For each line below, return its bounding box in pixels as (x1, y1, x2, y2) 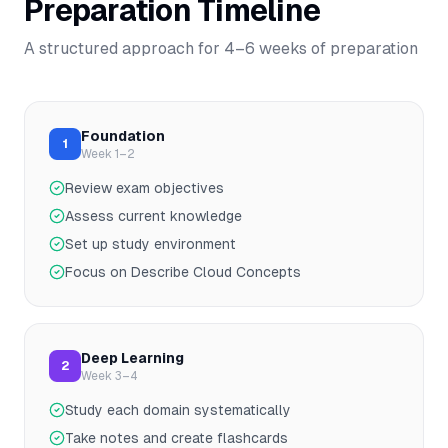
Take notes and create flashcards (65, 430, 288, 446)
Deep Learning (81, 350, 184, 366)
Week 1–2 (81, 147, 135, 161)
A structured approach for (24, 39, 224, 58)
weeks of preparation (255, 39, 418, 58)
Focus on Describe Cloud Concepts (65, 264, 301, 280)
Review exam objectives (65, 180, 224, 196)
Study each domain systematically (65, 402, 291, 418)
